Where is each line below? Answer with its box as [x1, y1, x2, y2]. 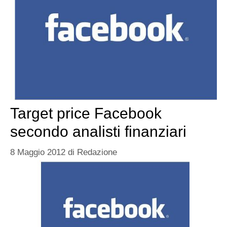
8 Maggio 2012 [10, 147, 65, 158]
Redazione [77, 147, 117, 158]
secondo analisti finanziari [10, 123, 186, 140]
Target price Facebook [10, 104, 162, 122]
